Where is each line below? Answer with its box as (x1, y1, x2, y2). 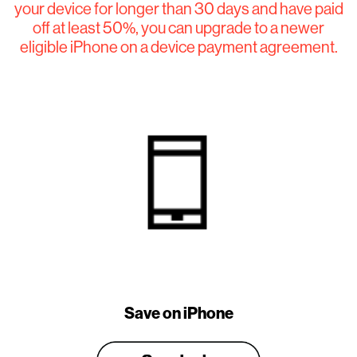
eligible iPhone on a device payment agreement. (19, 37, 338, 57)
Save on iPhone (124, 302, 233, 322)
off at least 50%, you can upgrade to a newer (33, 18, 324, 37)
